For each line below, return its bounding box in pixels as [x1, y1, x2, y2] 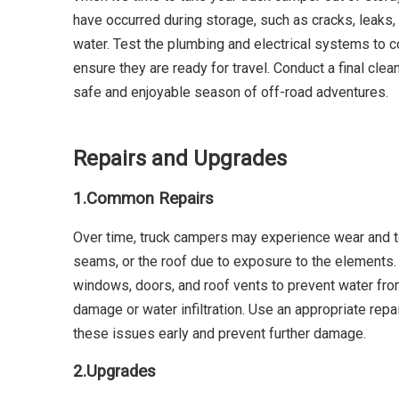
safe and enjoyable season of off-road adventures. [73, 84, 388, 102]
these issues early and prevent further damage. [73, 324, 366, 342]
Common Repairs [86, 189, 214, 209]
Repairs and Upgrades [73, 146, 287, 172]
